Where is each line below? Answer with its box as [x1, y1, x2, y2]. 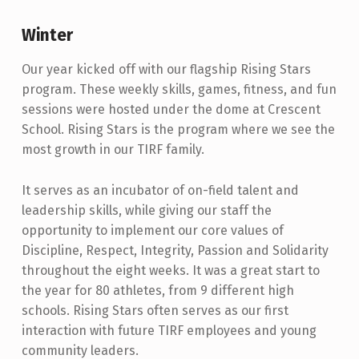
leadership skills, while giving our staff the [21, 202, 272, 218]
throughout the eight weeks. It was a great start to [21, 262, 320, 278]
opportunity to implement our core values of [21, 222, 284, 238]
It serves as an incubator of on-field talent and [21, 182, 299, 198]
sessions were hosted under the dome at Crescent [21, 101, 321, 117]
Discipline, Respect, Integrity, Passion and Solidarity [21, 242, 329, 258]
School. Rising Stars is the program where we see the [21, 121, 335, 137]
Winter [21, 25, 73, 46]
